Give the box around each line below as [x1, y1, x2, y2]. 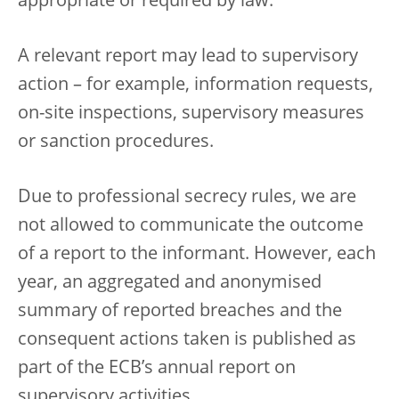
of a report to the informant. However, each [18, 246, 376, 264]
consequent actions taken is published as [18, 331, 356, 349]
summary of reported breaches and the [18, 303, 342, 321]
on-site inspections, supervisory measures [18, 105, 364, 123]
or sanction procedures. [18, 134, 214, 151]
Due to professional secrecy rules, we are [18, 189, 356, 207]
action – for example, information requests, [18, 77, 373, 94]
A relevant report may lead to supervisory [18, 48, 358, 66]
